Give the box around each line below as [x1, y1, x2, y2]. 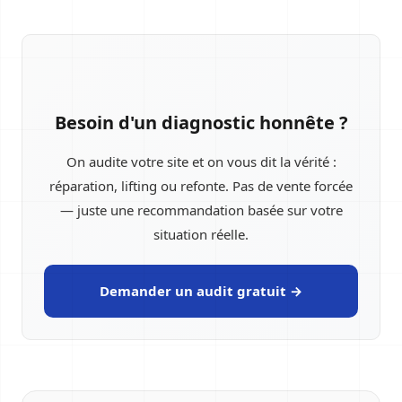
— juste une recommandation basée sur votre [59, 201, 343, 219]
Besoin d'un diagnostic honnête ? [54, 110, 348, 135]
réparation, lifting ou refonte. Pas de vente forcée [49, 177, 353, 195]
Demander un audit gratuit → [100, 282, 302, 300]
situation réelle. [153, 225, 249, 243]
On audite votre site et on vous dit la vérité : [66, 153, 336, 170]
